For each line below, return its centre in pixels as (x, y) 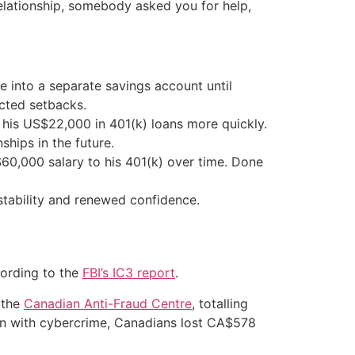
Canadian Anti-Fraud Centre (108, 303)
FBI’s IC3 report (129, 273)
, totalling (220, 303)
